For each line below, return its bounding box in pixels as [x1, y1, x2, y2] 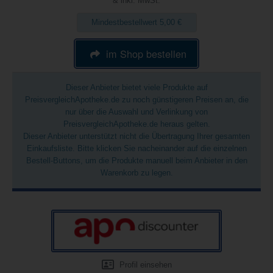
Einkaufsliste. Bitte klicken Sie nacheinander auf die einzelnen [26, 144, 247, 153]
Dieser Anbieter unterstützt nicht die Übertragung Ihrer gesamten [23, 132, 250, 141]
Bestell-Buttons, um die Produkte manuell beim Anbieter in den [26, 156, 247, 165]
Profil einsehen [116, 260, 172, 269]
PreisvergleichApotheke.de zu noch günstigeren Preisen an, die [24, 95, 249, 104]
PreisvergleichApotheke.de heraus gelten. [63, 119, 210, 129]
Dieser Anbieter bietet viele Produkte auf [65, 83, 208, 92]
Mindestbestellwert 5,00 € [91, 18, 182, 27]
